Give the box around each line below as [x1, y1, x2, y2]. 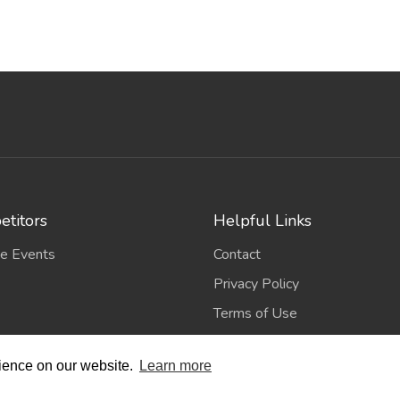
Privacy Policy [213, 273, 299, 294]
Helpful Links [213, 209, 312, 231]
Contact [213, 244, 261, 264]
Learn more [138, 358, 212, 374]
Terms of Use [213, 303, 297, 323]
